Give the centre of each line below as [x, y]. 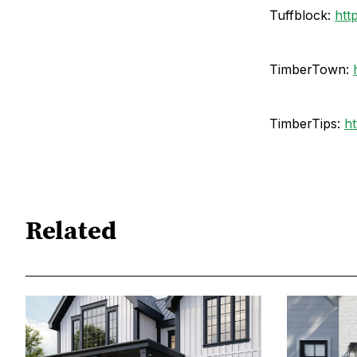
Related [71, 232]
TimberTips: [307, 123]
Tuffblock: [302, 15]
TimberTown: [311, 69]
